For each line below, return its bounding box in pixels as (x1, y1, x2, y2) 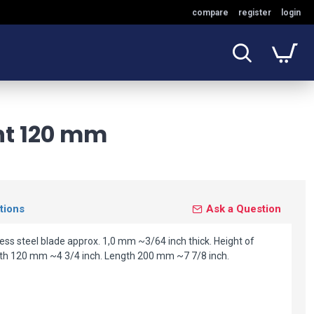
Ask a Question (206, 203, 281, 215)
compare (192, 7, 228, 18)
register (238, 7, 271, 18)
